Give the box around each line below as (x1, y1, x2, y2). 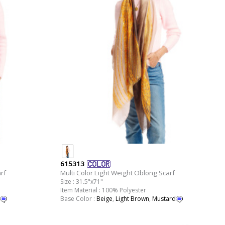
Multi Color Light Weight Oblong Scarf (60, 168, 175, 178)
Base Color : (60, 194, 96, 203)
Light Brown (115, 194, 149, 203)
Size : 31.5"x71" (60, 177, 103, 186)
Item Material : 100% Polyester (60, 186, 146, 195)
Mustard (152, 194, 176, 203)
